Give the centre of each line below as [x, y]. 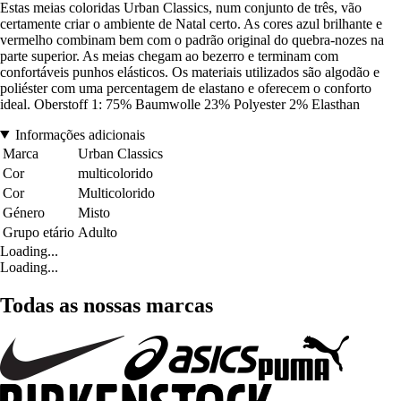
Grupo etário [38, 232]
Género [24, 212]
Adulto [98, 232]
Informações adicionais [80, 134]
